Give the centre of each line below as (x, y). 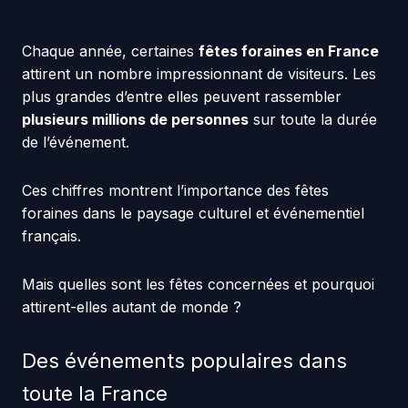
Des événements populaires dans (184, 361)
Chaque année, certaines (110, 51)
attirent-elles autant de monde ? (131, 307)
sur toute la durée (312, 120)
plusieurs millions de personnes (135, 120)
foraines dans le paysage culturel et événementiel (193, 214)
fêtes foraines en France (288, 51)
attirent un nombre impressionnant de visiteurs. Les (199, 74)
